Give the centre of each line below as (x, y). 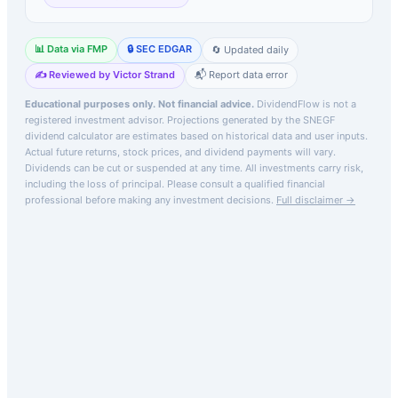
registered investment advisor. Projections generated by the (164, 119)
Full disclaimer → (316, 199)
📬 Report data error (241, 74)
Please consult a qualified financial (246, 183)
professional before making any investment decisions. (149, 199)
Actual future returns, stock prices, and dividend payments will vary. (180, 151)
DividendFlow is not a (305, 103)
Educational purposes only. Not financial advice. (139, 103)
